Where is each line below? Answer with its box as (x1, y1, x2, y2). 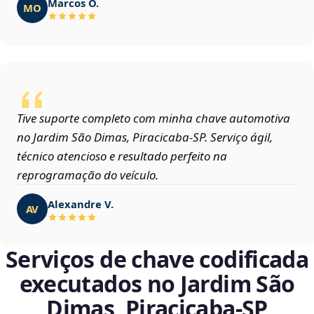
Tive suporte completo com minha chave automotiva (17, 110, 290, 127)
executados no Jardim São (19, 268, 295, 299)
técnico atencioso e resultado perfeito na (17, 148, 227, 165)
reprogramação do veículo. (17, 167, 158, 184)
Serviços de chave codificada (5, 244, 309, 275)
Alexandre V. (48, 196, 114, 211)
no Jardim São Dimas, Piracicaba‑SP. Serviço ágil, (17, 129, 273, 146)
